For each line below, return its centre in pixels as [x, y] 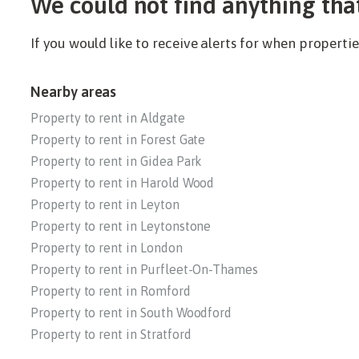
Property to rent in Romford [111, 291]
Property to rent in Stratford [111, 335]
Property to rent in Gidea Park [117, 161]
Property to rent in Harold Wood [123, 183]
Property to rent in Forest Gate [118, 140]
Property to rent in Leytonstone [121, 226]
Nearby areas [74, 92]
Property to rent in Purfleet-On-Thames [144, 270]
